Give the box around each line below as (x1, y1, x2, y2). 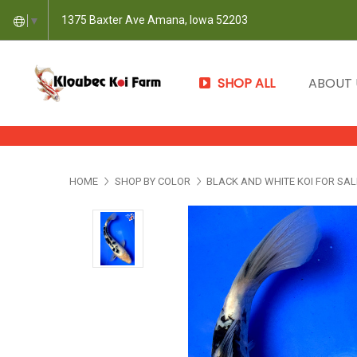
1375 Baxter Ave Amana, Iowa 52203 (61, 13, 249, 26)
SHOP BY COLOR (114, 175, 190, 187)
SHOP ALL (217, 74, 275, 92)
